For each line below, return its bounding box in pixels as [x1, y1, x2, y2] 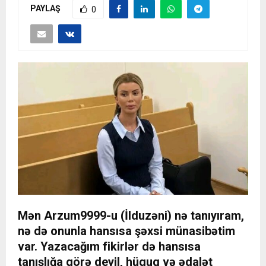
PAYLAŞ [30, 3, 61, 13]
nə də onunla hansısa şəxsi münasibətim [18, 224, 235, 239]
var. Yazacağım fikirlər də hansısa [18, 239, 201, 254]
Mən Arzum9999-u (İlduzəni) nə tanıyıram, [18, 208, 244, 223]
